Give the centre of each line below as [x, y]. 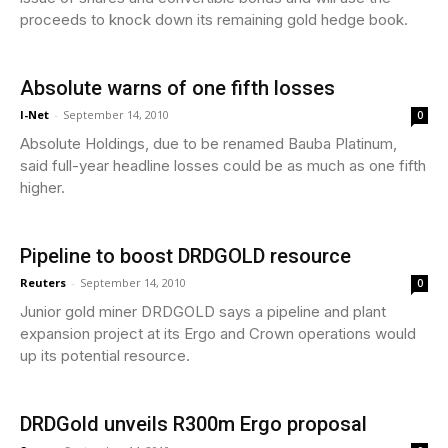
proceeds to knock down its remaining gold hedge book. [214, 19]
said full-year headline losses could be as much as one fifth [223, 165]
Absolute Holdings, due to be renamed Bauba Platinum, [208, 143]
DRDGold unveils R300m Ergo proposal [193, 423]
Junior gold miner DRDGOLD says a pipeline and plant [203, 311]
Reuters [43, 282]
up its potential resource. [105, 355]
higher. [42, 187]
